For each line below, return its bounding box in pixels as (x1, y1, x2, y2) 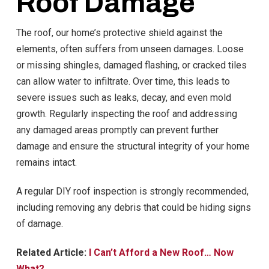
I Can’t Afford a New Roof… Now (88, 247, 234, 259)
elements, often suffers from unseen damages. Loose (16, 43, 244, 55)
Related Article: (16, 247, 89, 259)
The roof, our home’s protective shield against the (16, 27, 223, 39)
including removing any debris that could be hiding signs (16, 202, 251, 214)
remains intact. (16, 157, 77, 169)
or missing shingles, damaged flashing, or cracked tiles (16, 59, 247, 71)
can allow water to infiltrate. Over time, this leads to (16, 76, 230, 88)
